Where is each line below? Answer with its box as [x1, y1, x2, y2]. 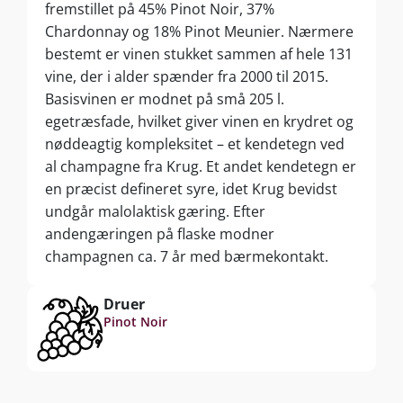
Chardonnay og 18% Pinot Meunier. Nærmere [45, 21, 354, 41]
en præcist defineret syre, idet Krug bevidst [45, 178, 337, 199]
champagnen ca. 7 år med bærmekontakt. [45, 246, 328, 266]
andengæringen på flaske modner [45, 223, 274, 244]
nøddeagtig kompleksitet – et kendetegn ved [45, 133, 345, 154]
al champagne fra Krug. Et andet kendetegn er [45, 156, 356, 176]
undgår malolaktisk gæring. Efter [45, 201, 265, 221]
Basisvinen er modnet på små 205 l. [45, 88, 284, 109]
